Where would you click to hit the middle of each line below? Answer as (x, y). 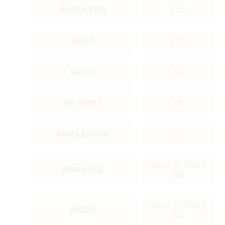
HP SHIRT (83, 103)
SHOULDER (83, 10)
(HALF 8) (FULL (178, 165)
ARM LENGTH (83, 134)
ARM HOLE (83, 170)
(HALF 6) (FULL (178, 205)
